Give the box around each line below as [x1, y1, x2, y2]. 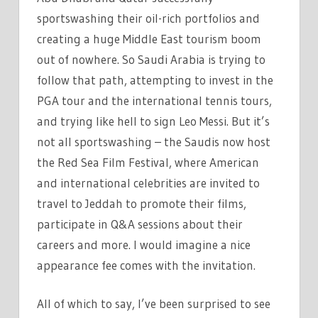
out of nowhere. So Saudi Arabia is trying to [37, 51, 265, 67]
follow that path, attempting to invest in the [37, 72, 273, 87]
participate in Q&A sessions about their [37, 216, 243, 231]
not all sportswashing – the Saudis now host [37, 133, 270, 149]
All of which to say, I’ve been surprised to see [37, 296, 270, 312]
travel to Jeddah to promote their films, [37, 195, 246, 211]
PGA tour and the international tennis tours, [37, 92, 272, 108]
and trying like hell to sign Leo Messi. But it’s [37, 113, 270, 128]
